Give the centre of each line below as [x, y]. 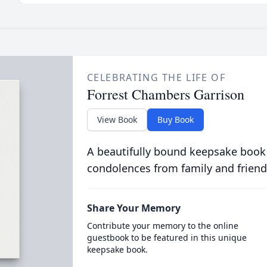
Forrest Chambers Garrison [165, 94]
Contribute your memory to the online [162, 226]
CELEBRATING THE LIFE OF [156, 77]
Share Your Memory [133, 208]
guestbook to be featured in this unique [167, 237]
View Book [117, 119]
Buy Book [175, 119]
